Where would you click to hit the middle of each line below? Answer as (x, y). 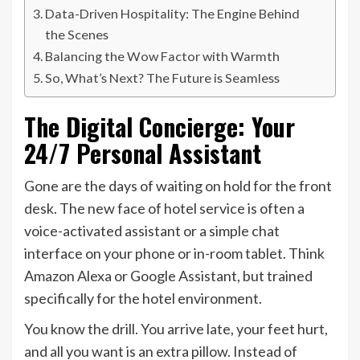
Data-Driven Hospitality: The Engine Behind (173, 14)
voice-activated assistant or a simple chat (152, 231)
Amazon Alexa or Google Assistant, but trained (168, 276)
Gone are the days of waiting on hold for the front (178, 186)
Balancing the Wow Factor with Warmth (163, 56)
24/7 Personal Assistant (143, 153)
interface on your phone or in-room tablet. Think (174, 254)
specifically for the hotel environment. (143, 299)
